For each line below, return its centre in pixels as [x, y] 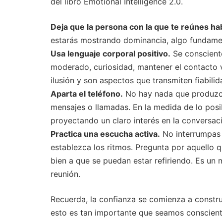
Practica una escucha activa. [105, 134]
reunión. [65, 174]
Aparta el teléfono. [87, 94]
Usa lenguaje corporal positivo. [111, 54]
